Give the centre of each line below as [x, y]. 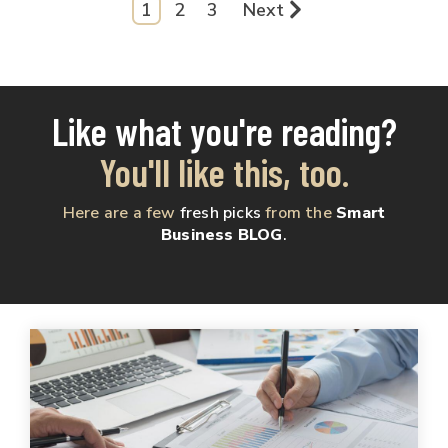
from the [298, 212]
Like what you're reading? [224, 130]
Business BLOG [222, 234]
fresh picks [220, 212]
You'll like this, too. [224, 171]
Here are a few [121, 212]
